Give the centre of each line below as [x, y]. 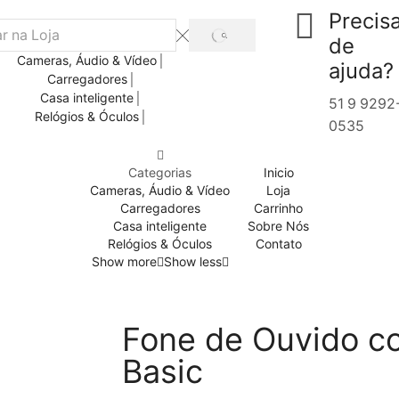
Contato [278, 243]
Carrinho [278, 208]
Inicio [278, 172]
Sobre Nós [278, 225]
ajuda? [361, 71]
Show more [124, 261]
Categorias [160, 172]
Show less [192, 261]
